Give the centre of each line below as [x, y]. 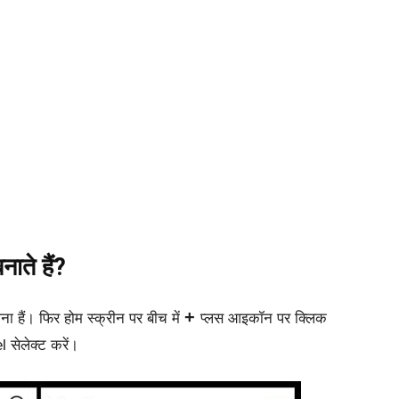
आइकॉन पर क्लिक [275, 318]
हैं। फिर [39, 318]
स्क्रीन [106, 318]
